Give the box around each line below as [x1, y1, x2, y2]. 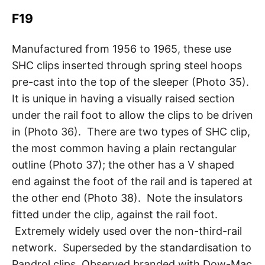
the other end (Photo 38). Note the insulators [12, 192, 243, 205]
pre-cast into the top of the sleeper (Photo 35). [12, 76, 252, 89]
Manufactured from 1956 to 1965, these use [12, 43, 231, 56]
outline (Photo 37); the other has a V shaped [12, 159, 234, 172]
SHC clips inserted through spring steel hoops [12, 59, 242, 72]
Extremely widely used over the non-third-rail [12, 225, 242, 238]
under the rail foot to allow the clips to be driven [12, 109, 253, 122]
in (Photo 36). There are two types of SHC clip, [12, 125, 250, 138]
